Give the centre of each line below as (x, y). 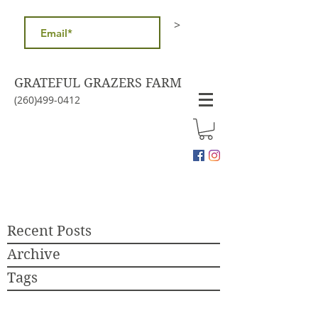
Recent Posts (49, 231)
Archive (34, 254)
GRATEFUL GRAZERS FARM (98, 83)
